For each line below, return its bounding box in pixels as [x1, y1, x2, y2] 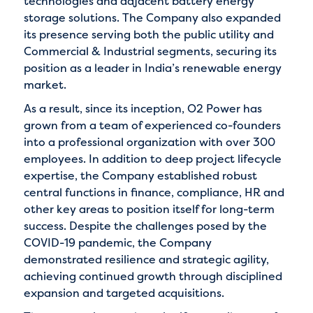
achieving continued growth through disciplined [23, 268, 282, 284]
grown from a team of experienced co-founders [23, 117, 281, 133]
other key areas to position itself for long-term [23, 201, 275, 217]
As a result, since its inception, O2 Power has [23, 100, 262, 116]
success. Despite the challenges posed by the [23, 217, 267, 233]
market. [23, 76, 66, 92]
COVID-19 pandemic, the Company [23, 234, 212, 250]
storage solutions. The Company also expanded [23, 9, 281, 25]
